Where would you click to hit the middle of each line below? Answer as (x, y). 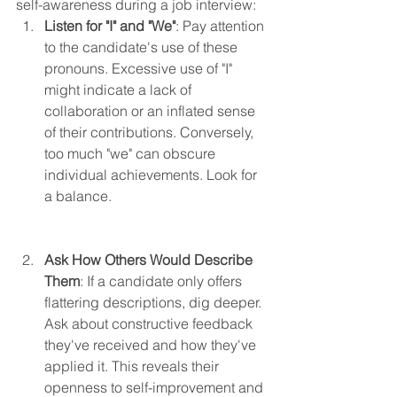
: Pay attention (222, 25)
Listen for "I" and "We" (110, 25)
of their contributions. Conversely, (151, 132)
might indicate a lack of (120, 89)
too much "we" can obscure (132, 153)
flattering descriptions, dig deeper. (155, 302)
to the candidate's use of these (143, 47)
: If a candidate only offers (163, 280)
